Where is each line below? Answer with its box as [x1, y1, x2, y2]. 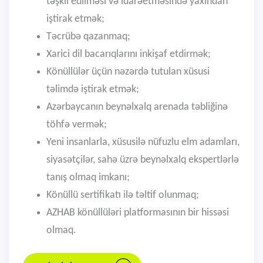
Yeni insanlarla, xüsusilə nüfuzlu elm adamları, [46, 137, 240, 148]
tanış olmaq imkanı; [46, 172, 130, 183]
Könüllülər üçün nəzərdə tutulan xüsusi [46, 66, 210, 77]
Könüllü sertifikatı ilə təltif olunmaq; [46, 190, 199, 201]
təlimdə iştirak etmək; [46, 84, 139, 95]
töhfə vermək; [46, 119, 107, 130]
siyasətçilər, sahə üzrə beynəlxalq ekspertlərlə [46, 154, 239, 166]
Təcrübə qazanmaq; [46, 31, 130, 42]
